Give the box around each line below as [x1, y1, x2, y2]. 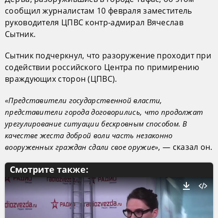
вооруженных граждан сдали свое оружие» [5, 142, 159, 152]
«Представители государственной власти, [5, 95, 163, 105]
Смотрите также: [10, 165, 89, 175]
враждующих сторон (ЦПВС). [5, 73, 117, 84]
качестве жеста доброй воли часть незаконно [5, 130, 173, 140]
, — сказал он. [158, 142, 213, 152]
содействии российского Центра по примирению [5, 62, 199, 73]
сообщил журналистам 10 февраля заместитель [5, 5, 192, 16]
